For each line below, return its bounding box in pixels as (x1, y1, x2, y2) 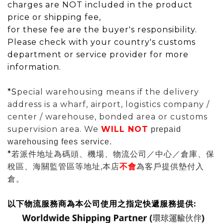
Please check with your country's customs (7, 37, 196, 47)
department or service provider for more (7, 50, 189, 59)
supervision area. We (7, 124, 101, 134)
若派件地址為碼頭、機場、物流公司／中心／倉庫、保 (11, 149, 215, 159)
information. (7, 62, 61, 72)
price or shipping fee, (7, 12, 104, 22)
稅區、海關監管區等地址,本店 (7, 162, 119, 171)
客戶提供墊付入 (145, 162, 204, 171)
